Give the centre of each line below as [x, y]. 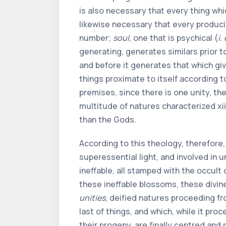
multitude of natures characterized [148, 106]
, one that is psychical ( [174, 38]
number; [96, 38]
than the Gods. [108, 120]
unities [92, 198]
